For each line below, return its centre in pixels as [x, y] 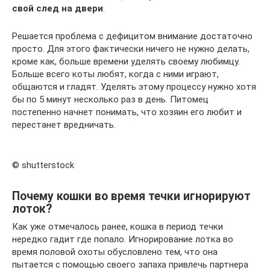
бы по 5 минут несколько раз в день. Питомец [110, 100]
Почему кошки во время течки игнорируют [131, 196]
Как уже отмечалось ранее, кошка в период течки [118, 227]
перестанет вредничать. [64, 125]
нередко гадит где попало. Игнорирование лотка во [123, 240]
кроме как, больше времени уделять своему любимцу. [126, 62]
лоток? [32, 209]
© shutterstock [43, 165]
